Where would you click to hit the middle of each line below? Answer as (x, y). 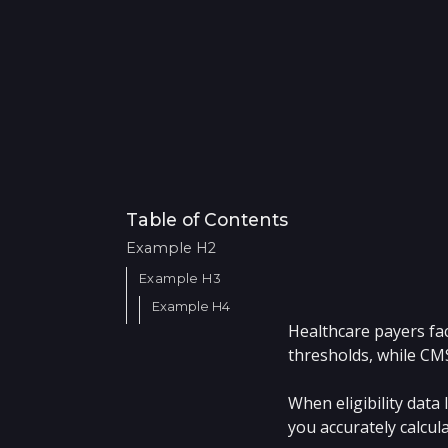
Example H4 (191, 307)
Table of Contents (207, 219)
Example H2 (171, 248)
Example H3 (180, 278)
